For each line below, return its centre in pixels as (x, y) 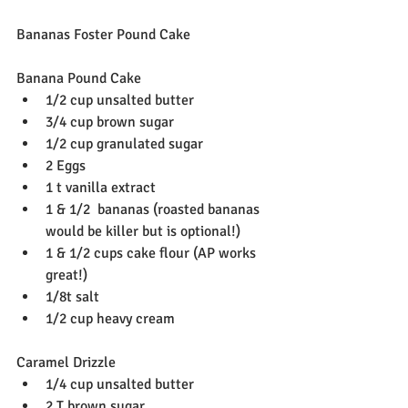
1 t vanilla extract (101, 187)
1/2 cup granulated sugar (124, 143)
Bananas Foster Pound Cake (103, 34)
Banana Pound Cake (79, 78)
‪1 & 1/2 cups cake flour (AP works (153, 253)
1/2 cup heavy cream (110, 318)
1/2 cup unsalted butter (120, 100)
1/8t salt (72, 296)
